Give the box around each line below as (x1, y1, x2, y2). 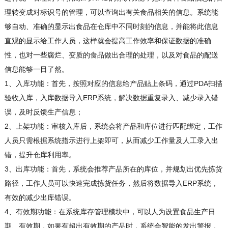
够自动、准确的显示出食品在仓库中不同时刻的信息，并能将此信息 (4, 22, 218, 31)
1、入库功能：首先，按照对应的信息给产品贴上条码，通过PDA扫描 (4, 79, 222, 88)
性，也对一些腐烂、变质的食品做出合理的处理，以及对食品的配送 (4, 51, 218, 60)
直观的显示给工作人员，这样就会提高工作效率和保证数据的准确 (4, 37, 211, 45)
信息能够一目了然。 (4, 65, 69, 74)
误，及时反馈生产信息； (4, 108, 83, 117)
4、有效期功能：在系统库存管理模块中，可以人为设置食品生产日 (4, 208, 215, 216)
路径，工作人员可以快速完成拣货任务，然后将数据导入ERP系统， (4, 179, 218, 188)
